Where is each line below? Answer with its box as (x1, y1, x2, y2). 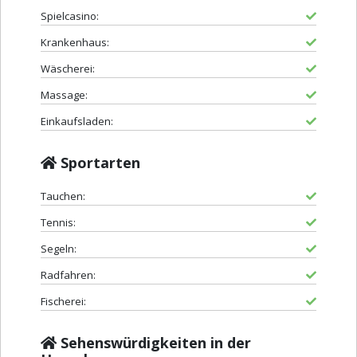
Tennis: (41, 215, 76, 230)
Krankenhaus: (41, 35, 109, 50)
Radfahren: (41, 268, 96, 283)
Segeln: (41, 241, 76, 257)
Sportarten (57, 153, 140, 173)
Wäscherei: (41, 61, 95, 76)
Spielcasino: (41, 9, 99, 24)
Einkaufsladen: (41, 114, 113, 129)
